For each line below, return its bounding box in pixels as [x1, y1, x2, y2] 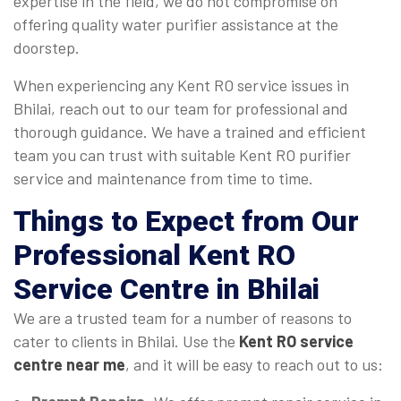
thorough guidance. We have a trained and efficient [13, 122, 366, 142]
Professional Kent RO [13, 238, 295, 273]
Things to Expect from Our [13, 204, 359, 239]
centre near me [13, 354, 125, 375]
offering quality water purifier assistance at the [13, 14, 338, 35]
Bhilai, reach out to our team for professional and [13, 98, 348, 119]
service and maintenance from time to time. [13, 168, 313, 189]
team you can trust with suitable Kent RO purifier [13, 145, 351, 166]
